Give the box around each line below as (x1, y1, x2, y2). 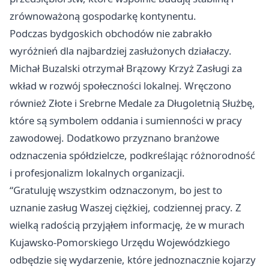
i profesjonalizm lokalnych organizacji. (10, 166, 185, 180)
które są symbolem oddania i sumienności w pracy (10, 113, 242, 128)
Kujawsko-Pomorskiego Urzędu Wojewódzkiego (10, 235, 230, 250)
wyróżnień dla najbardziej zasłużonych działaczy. (10, 44, 232, 58)
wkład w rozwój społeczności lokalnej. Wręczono (10, 79, 231, 93)
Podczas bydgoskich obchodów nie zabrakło (10, 26, 212, 41)
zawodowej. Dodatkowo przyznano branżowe (10, 131, 219, 145)
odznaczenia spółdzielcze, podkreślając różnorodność (10, 148, 255, 163)
